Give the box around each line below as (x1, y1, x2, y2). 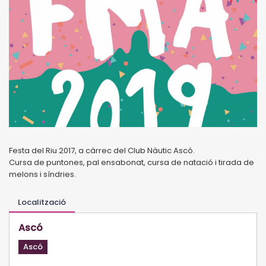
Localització (18, 196, 66, 208)
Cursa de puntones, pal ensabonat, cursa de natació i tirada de (9, 156, 254, 168)
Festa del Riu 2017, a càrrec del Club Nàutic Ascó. (9, 144, 195, 156)
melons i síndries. (9, 168, 78, 180)
